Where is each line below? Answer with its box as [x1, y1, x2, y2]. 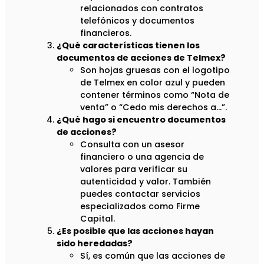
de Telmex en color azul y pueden [80, 77, 225, 89]
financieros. [80, 27, 131, 39]
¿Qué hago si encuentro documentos [57, 114, 226, 126]
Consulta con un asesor [80, 138, 184, 151]
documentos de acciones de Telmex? [57, 52, 226, 64]
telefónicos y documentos [80, 15, 194, 27]
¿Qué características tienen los [57, 39, 200, 52]
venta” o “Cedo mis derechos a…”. [80, 101, 227, 114]
